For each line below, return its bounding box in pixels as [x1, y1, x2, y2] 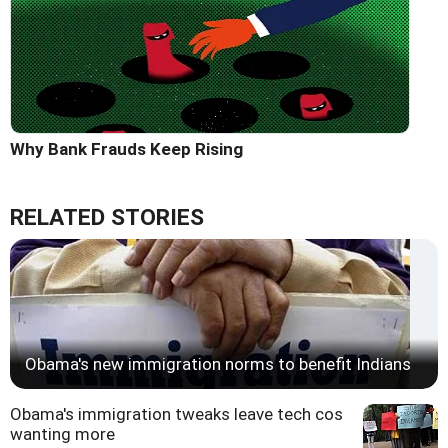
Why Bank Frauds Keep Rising [10, 139, 243, 160]
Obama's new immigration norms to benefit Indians [25, 354, 411, 375]
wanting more [10, 424, 115, 445]
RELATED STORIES [10, 204, 204, 232]
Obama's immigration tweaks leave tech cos [10, 404, 343, 425]
